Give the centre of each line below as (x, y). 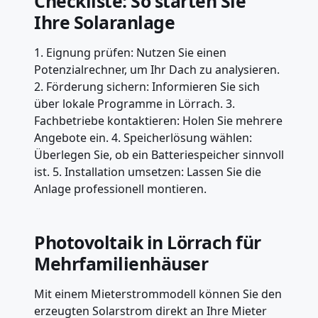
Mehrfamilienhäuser (121, 263)
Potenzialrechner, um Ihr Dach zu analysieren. (157, 69)
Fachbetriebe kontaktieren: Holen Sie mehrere (158, 120)
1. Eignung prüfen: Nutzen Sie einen (130, 52)
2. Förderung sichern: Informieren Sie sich (147, 86)
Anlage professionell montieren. (120, 188)
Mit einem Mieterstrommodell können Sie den (158, 294)
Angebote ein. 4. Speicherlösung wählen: (143, 137)
